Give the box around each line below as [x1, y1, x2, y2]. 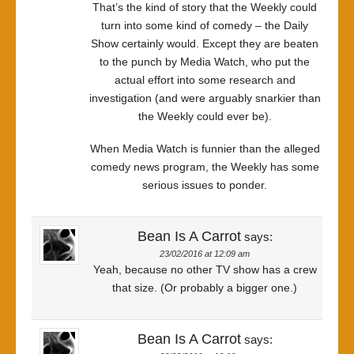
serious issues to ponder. [142, 179, 267, 191]
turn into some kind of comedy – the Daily [101, 19, 308, 32]
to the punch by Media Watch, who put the [100, 55, 310, 68]
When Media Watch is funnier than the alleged [89, 142, 320, 155]
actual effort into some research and [114, 73, 296, 86]
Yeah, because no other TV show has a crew [92, 263, 317, 276]
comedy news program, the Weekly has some [90, 160, 319, 173]
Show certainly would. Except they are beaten [91, 37, 318, 50]
